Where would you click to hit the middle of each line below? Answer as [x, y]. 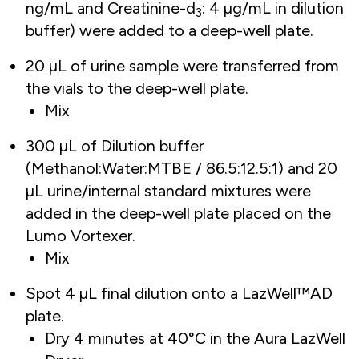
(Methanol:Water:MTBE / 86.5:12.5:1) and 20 [182, 168]
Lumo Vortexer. [81, 236]
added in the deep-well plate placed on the [178, 213]
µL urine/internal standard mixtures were [168, 191]
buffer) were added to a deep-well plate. [169, 30]
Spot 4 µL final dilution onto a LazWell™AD [179, 293]
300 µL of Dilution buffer [115, 146]
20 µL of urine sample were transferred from [182, 66]
